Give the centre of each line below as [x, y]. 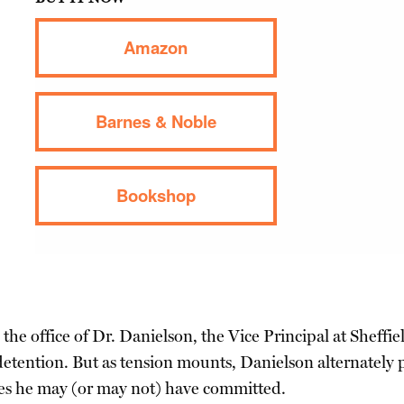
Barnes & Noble [156, 121]
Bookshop [156, 195]
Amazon [156, 47]
